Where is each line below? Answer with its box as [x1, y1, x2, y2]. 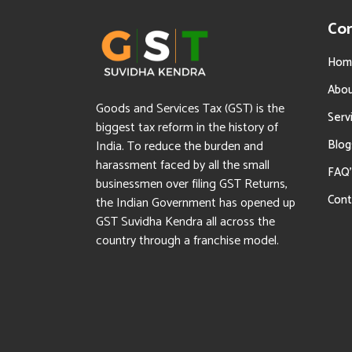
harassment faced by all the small [96, 155, 269, 176]
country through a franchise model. [96, 230, 279, 251]
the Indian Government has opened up [96, 192, 295, 214]
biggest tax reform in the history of [96, 117, 278, 138]
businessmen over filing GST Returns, [96, 174, 288, 195]
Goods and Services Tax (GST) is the [96, 98, 284, 119]
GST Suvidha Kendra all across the [96, 211, 275, 233]
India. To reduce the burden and [96, 136, 263, 157]
